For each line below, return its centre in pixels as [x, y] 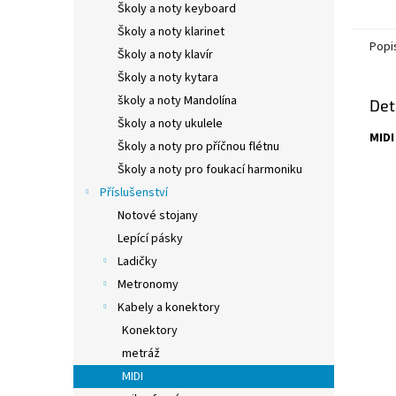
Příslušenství [134, 193]
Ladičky [137, 262]
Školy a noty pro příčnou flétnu [198, 147]
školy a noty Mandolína [177, 101]
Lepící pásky [150, 239]
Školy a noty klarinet [171, 32]
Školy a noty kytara [168, 78]
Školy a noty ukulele [170, 124]
